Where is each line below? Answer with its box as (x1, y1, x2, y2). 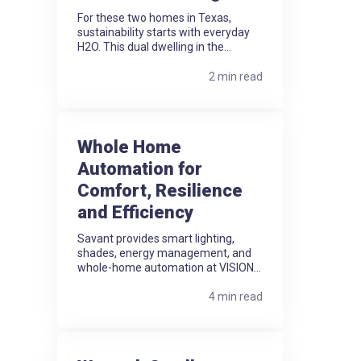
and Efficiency (77, 201, 193, 222)
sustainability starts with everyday (77, 26, 250, 39)
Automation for (77, 158, 202, 179)
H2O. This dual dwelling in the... (77, 40, 231, 54)
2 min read (209, 69, 263, 83)
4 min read (209, 290, 263, 304)
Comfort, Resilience (77, 180, 243, 201)
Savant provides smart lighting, (77, 231, 234, 245)
